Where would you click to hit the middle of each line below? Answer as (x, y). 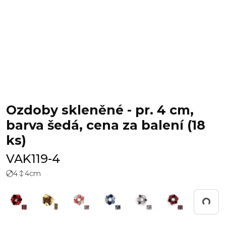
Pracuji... (196, 198)
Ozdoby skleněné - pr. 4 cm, (100, 110)
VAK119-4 (33, 159)
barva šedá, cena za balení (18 (106, 125)
